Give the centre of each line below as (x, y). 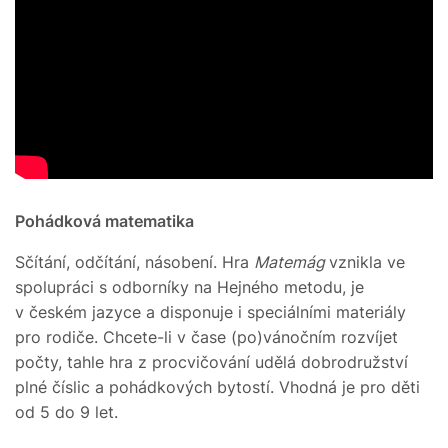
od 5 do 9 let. (69, 411)
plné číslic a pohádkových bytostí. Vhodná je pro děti (217, 386)
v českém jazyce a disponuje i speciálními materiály (210, 311)
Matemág (291, 261)
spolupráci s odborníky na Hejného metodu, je (189, 286)
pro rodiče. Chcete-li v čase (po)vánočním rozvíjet (206, 336)
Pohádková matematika (104, 220)
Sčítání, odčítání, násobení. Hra (134, 261)
